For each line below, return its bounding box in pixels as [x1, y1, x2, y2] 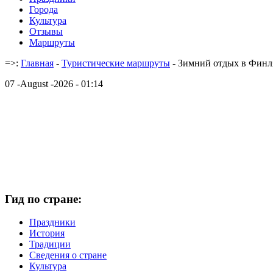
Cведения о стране [29, 250, 107, 261]
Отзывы [29, 26, 63, 37]
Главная [21, 58, 54, 68]
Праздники [29, 217, 76, 228]
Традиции [29, 239, 71, 250]
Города [29, 4, 58, 15]
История [29, 228, 65, 239]
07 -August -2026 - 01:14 [5, 79, 103, 89]
